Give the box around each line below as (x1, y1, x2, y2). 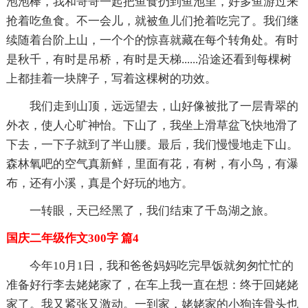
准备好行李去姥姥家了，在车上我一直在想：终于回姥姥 (5, 278, 298, 291)
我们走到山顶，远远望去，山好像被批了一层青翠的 (29, 99, 298, 113)
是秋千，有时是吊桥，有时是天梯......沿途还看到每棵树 (5, 52, 291, 66)
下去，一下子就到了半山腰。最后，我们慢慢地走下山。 (5, 137, 298, 151)
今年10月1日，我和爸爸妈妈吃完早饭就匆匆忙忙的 (29, 258, 294, 272)
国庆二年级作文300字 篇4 (5, 231, 139, 245)
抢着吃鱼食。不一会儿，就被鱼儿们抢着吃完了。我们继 (5, 14, 298, 27)
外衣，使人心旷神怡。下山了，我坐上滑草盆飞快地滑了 (5, 118, 298, 132)
